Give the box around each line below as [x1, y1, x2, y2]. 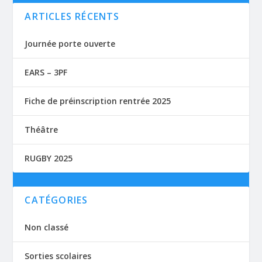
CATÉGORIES [25, 193, 88, 206]
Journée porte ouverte [25, 37, 116, 49]
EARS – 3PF [25, 66, 68, 78]
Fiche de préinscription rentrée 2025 [25, 95, 171, 106]
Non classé [25, 221, 69, 233]
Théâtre [25, 123, 58, 135]
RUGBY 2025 [25, 152, 73, 164]
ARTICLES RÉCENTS [25, 9, 120, 23]
